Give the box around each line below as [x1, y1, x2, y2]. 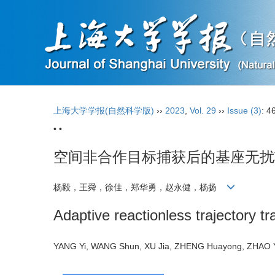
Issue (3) [227, 106, 261, 115]
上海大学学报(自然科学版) [53, 106, 154, 115]
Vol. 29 [190, 106, 216, 115]
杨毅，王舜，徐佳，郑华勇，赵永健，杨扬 [53, 182, 227, 193]
